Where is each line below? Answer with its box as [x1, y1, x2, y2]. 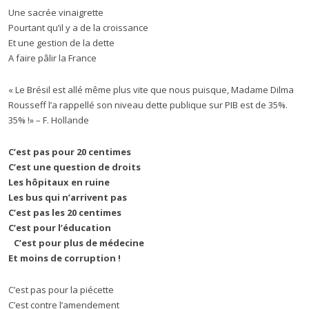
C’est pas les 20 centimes [8, 206, 121, 219]
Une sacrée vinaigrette [8, 6, 103, 19]
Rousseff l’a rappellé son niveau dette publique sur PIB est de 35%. [8, 99, 288, 111]
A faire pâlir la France [8, 52, 97, 64]
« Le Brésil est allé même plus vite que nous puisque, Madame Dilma [8, 83, 294, 96]
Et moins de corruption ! [8, 252, 121, 264]
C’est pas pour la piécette [8, 283, 114, 296]
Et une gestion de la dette [8, 37, 114, 49]
